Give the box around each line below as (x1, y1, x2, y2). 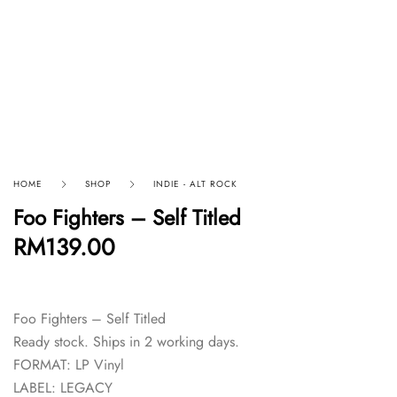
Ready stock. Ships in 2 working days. (13, 331, 239, 352)
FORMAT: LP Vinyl (13, 354, 124, 375)
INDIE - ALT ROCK (153, 176, 237, 191)
